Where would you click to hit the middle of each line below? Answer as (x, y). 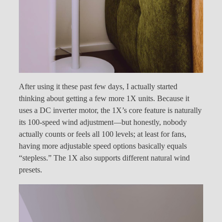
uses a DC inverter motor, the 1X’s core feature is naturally (110, 111)
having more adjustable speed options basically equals (103, 146)
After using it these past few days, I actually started (98, 87)
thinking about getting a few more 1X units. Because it (104, 99)
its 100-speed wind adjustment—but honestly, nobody (103, 123)
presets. (30, 170)
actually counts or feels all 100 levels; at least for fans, (103, 135)
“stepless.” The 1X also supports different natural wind (104, 158)
